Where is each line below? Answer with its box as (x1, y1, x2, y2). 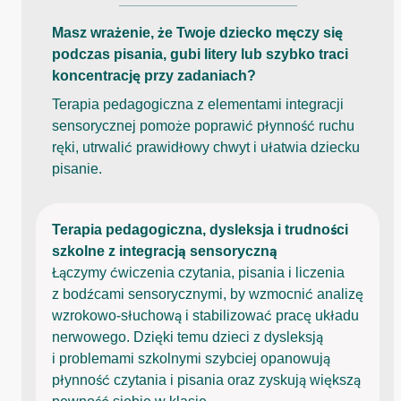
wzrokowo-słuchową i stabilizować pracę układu (52, 307, 359, 323)
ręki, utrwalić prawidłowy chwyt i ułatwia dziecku (52, 139, 363, 155)
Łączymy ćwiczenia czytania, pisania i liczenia (52, 264, 345, 280)
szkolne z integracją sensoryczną (52, 243, 277, 259)
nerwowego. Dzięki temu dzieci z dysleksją (52, 328, 323, 345)
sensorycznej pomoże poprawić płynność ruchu (52, 117, 354, 133)
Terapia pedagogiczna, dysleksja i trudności (52, 221, 348, 237)
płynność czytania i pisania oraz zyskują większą (52, 371, 361, 388)
